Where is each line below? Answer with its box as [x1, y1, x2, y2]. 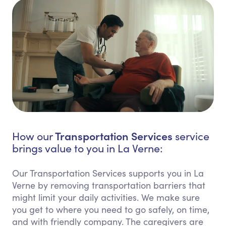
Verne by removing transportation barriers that [12, 179, 205, 192]
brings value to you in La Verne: [12, 141, 163, 156]
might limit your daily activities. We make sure [12, 191, 200, 204]
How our [12, 129, 55, 144]
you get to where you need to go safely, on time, [12, 203, 209, 216]
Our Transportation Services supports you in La [12, 167, 204, 180]
